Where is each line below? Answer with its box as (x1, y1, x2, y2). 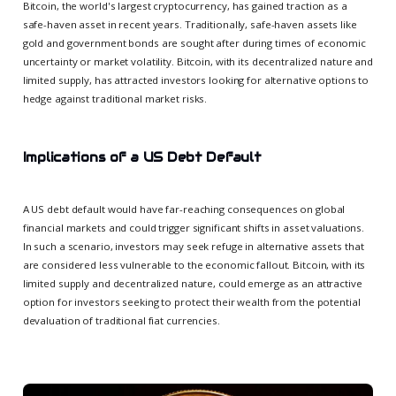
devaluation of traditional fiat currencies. (22, 314, 220, 327)
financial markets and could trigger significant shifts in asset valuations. (22, 221, 365, 234)
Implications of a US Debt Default (22, 148, 262, 165)
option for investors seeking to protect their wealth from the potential (22, 295, 361, 308)
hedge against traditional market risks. (22, 91, 208, 105)
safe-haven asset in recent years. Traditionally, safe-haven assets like (22, 17, 357, 31)
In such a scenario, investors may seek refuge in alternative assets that (22, 240, 364, 253)
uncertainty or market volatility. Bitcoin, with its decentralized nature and (22, 54, 373, 68)
